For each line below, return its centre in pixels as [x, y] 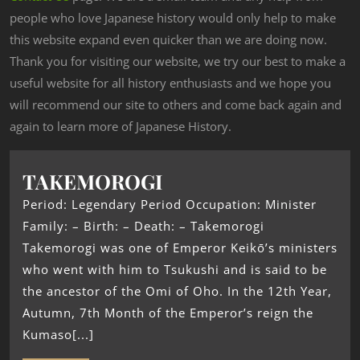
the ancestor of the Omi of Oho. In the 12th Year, [177, 291]
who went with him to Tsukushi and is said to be [175, 270]
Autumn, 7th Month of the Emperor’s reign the [168, 313]
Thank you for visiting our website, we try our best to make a [178, 61]
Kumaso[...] [58, 335]
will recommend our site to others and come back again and [176, 105]
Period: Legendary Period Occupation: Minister [170, 205]
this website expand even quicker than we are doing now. [168, 40]
